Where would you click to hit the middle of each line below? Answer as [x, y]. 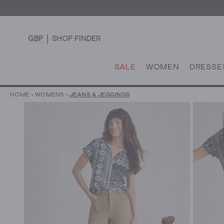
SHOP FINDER [76, 38]
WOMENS [49, 95]
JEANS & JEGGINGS [99, 95]
